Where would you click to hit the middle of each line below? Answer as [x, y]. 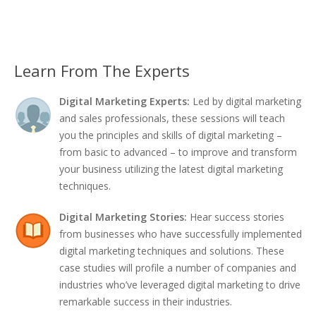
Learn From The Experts [102, 71]
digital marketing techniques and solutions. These [172, 251]
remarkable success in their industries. [146, 302]
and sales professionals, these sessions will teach [172, 118]
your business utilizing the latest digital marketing [171, 169]
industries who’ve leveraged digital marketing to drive [180, 285]
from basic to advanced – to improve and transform [178, 152]
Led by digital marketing [247, 101]
